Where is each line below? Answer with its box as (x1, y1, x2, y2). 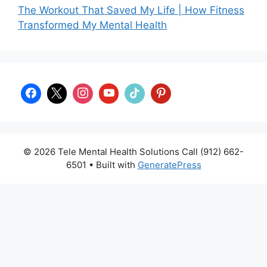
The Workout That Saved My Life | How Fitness (18, 4, 244, 17)
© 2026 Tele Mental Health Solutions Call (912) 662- (23, 145, 244, 157)
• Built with (86, 159, 138, 170)
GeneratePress (137, 159, 201, 170)
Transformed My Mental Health (18, 19, 167, 32)
